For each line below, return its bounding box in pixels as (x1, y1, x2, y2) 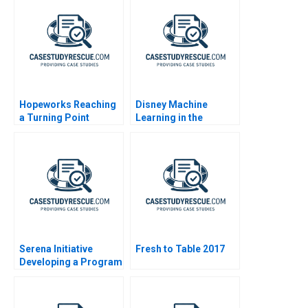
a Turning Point (19, 111, 89, 123)
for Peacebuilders (19, 269, 102, 280)
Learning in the (135, 111, 203, 123)
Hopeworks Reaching (19, 98, 116, 110)
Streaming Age (135, 124, 203, 136)
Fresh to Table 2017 (135, 243, 225, 254)
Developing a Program (19, 256, 122, 267)
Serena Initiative (19, 243, 93, 254)
